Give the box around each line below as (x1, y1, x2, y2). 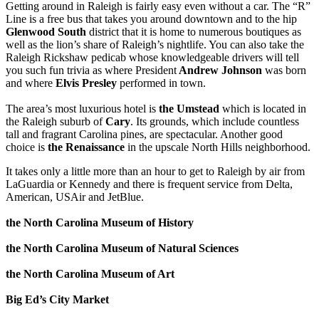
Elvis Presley (56, 76, 117, 89)
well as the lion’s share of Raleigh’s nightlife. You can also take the (6, 38, 304, 51)
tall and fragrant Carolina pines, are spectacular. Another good (6, 127, 283, 140)
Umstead (177, 102, 219, 115)
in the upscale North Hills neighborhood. (125, 140, 310, 153)
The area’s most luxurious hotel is (6, 102, 159, 115)
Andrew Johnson (177, 63, 262, 76)
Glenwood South (6, 25, 86, 38)
